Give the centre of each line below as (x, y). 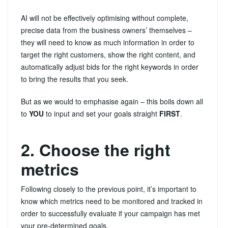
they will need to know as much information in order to (108, 42)
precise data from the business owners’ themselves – (106, 30)
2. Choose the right (96, 149)
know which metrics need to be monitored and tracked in (112, 201)
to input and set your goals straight (102, 113)
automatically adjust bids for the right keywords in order (110, 66)
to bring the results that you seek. (75, 79)
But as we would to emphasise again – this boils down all (112, 101)
